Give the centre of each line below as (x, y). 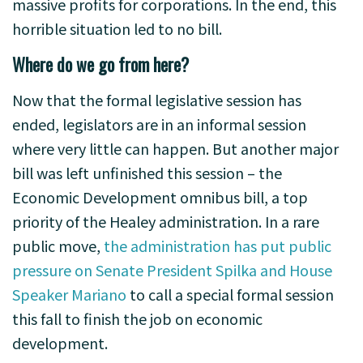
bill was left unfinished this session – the (147, 173)
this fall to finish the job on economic (137, 318)
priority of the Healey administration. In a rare (166, 221)
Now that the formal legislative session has (157, 100)
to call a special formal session (230, 294)
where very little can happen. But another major (175, 148)
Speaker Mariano (69, 294)
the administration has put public (218, 246)
